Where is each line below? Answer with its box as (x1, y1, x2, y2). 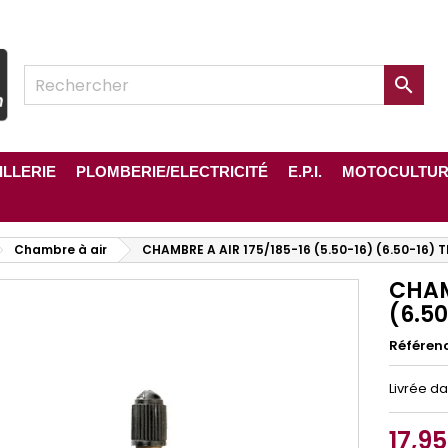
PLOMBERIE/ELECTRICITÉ (76, 163, 268, 181)
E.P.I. (288, 163, 322, 181)
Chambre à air (14, 241, 107, 259)
